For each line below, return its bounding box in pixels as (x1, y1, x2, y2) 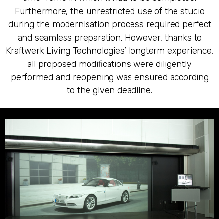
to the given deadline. (67, 85, 152, 96)
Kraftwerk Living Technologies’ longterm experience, (5, 45, 214, 56)
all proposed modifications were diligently (27, 58, 192, 69)
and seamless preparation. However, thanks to (17, 32, 202, 43)
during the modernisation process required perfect (8, 19, 211, 30)
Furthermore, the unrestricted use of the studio (14, 5, 205, 17)
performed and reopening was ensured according (10, 71, 209, 83)
